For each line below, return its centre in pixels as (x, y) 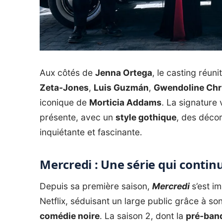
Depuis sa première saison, (96, 186)
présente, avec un (78, 117)
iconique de (64, 102)
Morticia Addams (125, 102)
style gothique (146, 117)
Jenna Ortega (124, 72)
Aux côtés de (67, 72)
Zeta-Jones (64, 87)
